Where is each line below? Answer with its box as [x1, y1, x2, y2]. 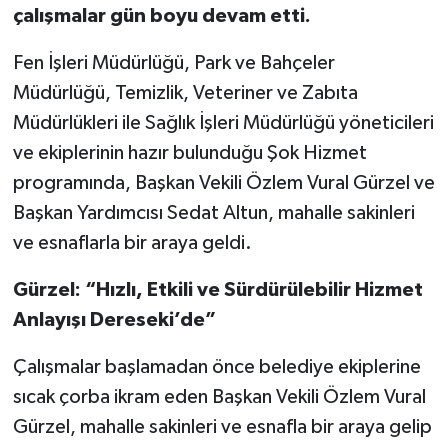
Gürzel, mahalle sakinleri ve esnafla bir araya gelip [12, 416, 432, 437]
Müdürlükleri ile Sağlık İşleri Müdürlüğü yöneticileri [12, 112, 434, 133]
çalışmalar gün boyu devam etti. [12, 5, 311, 26]
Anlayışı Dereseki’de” [12, 309, 216, 330]
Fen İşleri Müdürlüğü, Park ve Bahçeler [12, 52, 335, 73]
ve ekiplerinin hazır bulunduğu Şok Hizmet [12, 142, 367, 163]
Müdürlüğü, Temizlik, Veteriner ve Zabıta [12, 82, 358, 103]
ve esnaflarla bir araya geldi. [12, 232, 252, 253]
